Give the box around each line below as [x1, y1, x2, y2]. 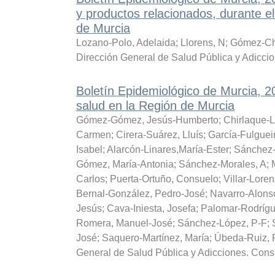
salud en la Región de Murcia [76, 99, 234, 112]
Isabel [76, 144, 103, 155]
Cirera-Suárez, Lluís [115, 130, 203, 140]
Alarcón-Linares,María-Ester [106, 144, 229, 155]
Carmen [76, 130, 111, 140]
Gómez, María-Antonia [76, 159, 174, 169]
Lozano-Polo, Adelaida [76, 37, 176, 48]
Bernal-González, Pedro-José [76, 188, 205, 199]
